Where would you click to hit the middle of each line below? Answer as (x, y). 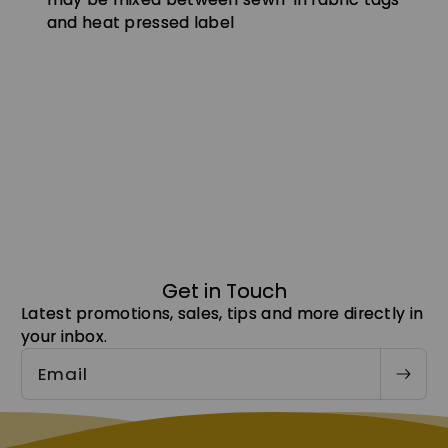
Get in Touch (224, 291)
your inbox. (64, 337)
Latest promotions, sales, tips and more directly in (222, 314)
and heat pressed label (140, 23)
